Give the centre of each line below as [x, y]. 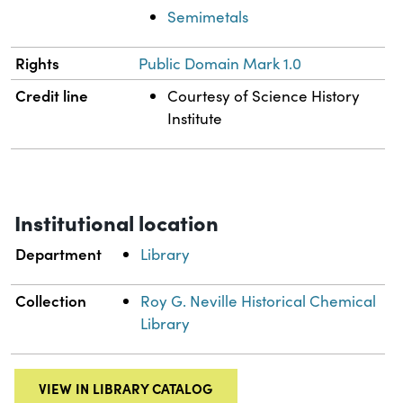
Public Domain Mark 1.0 [220, 63]
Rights [38, 63]
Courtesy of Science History [264, 95]
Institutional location [116, 221]
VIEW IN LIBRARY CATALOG [126, 388]
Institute [195, 118]
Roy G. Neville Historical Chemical [259, 300]
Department [59, 253]
